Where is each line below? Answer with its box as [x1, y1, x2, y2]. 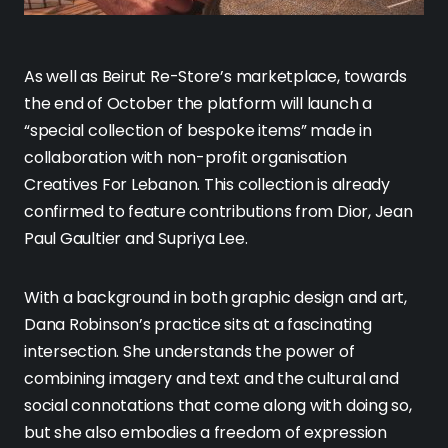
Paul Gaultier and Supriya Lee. [24, 227, 248, 251]
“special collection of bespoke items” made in [24, 119, 372, 143]
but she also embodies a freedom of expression [24, 421, 387, 445]
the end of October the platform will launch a [24, 92, 372, 116]
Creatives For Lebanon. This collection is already [24, 173, 391, 197]
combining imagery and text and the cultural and [24, 367, 399, 391]
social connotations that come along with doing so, [24, 394, 412, 418]
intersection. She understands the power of [24, 340, 355, 364]
